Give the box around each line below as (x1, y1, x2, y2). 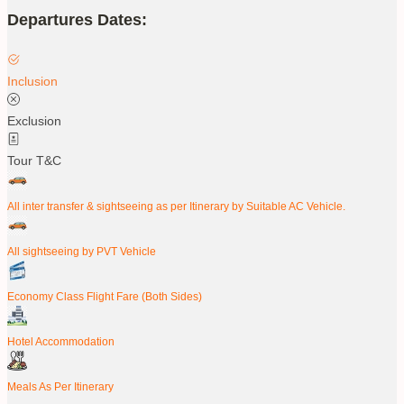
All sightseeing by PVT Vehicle (7, 244, 156, 257)
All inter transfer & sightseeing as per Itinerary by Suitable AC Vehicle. (7, 199, 345, 212)
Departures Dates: (7, 10, 147, 29)
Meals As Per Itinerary (7, 380, 114, 392)
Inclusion (7, 73, 58, 88)
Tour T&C (7, 152, 61, 168)
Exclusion (7, 113, 61, 128)
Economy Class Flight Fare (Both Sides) (7, 289, 202, 302)
